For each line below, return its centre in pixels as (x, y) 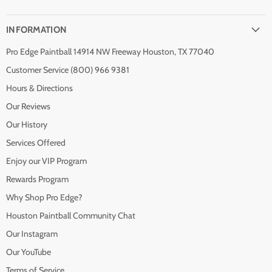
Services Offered (36, 142)
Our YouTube (29, 252)
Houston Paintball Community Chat (71, 215)
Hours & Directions (39, 88)
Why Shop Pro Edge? (44, 197)
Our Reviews (28, 106)
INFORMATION (37, 29)
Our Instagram (32, 233)
